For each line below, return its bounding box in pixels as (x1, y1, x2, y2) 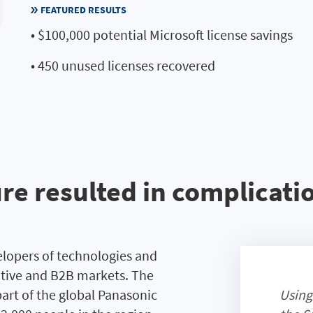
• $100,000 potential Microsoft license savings (31, 26, 293, 43)
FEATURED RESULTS (41, 3, 126, 16)
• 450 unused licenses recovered (31, 57, 215, 74)
